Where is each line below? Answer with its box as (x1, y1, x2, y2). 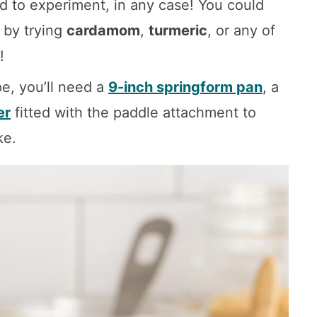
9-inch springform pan (108, 78, 263, 96)
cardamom (67, 21, 140, 39)
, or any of (207, 21, 275, 39)
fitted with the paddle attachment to (11, 103, 256, 121)
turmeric (149, 21, 207, 39)
